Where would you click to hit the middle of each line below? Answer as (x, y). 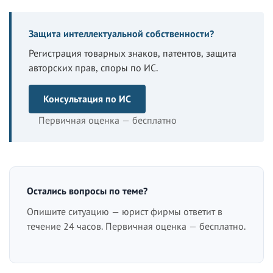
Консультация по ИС (87, 98)
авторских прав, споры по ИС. (93, 67)
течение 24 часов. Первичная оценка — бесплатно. (136, 226)
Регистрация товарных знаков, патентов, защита (133, 53)
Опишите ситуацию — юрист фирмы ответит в (125, 211)
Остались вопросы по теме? (87, 190)
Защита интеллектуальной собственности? (121, 33)
